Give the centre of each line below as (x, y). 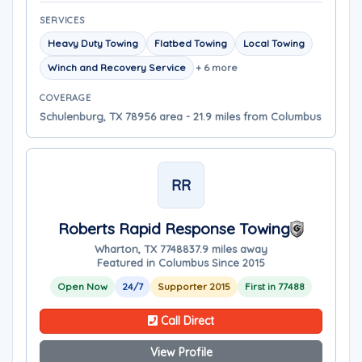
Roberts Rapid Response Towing (174, 229)
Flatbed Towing (191, 43)
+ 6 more (217, 67)
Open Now (82, 286)
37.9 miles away (228, 249)
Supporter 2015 (194, 286)
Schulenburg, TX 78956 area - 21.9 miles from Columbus (180, 116)
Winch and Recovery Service (117, 67)
